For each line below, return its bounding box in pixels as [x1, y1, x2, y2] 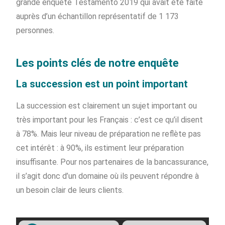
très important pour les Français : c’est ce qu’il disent [16, 115, 203, 125]
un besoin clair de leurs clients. [16, 185, 124, 195]
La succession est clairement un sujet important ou [16, 100, 197, 110]
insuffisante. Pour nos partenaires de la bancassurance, [16, 157, 209, 167]
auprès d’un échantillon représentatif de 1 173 [16, 11, 179, 21]
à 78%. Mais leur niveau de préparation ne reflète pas [16, 129, 201, 139]
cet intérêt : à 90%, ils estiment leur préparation [16, 143, 184, 153]
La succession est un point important [16, 77, 188, 90]
